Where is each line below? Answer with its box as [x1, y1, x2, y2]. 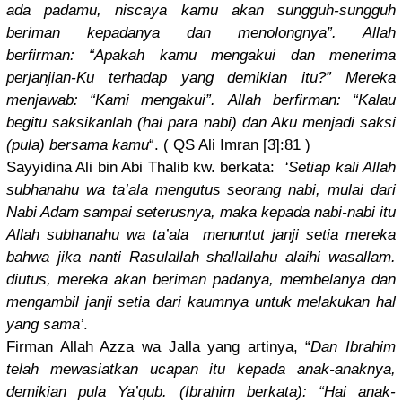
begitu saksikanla [6, 114, 125, 132]
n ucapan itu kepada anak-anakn [129, 361, 376, 379]
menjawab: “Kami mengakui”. [6, 92, 216, 109]
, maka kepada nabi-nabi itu [211, 204, 396, 222]
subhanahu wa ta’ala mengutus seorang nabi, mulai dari [6, 181, 396, 199]
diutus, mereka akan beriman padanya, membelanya [6, 271, 365, 289]
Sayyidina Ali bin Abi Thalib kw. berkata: [6, 159, 285, 177]
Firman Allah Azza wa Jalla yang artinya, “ [6, 338, 311, 356]
